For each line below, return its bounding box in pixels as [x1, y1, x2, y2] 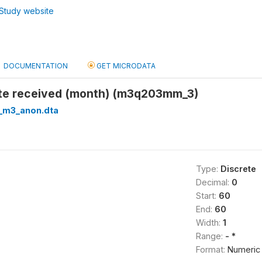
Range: [195, 231, 225, 241]
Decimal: [195, 177, 232, 187]
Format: [195, 244, 227, 254]
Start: [195, 191, 219, 201]
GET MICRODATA [95, 61, 156, 70]
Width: [195, 218, 223, 227]
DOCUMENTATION [4, 61, 68, 70]
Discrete [220, 164, 256, 174]
